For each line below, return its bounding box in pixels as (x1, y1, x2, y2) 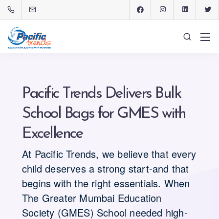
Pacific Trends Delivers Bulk (22, 86, 180, 102)
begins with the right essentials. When (22, 176, 190, 190)
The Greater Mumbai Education (22, 191, 162, 205)
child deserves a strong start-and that (22, 161, 189, 175)
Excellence (22, 126, 82, 142)
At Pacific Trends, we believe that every (22, 147, 197, 161)
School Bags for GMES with (22, 106, 186, 122)
